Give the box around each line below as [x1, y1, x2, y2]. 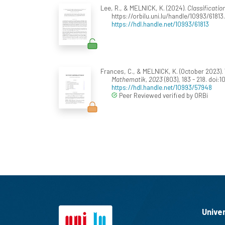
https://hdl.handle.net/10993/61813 [111, 20, 209, 29]
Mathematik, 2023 [111, 75, 163, 84]
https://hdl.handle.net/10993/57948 [111, 83, 212, 92]
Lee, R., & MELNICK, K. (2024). [100, 4, 187, 13]
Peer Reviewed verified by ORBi [118, 91, 208, 100]
